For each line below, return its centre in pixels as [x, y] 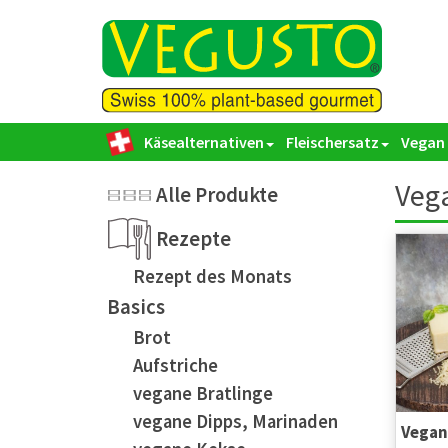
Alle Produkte [217, 195]
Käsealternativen [204, 142]
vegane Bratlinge [203, 393]
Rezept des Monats [212, 276]
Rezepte [193, 238]
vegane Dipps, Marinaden [235, 421]
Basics [136, 307]
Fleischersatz [332, 142]
